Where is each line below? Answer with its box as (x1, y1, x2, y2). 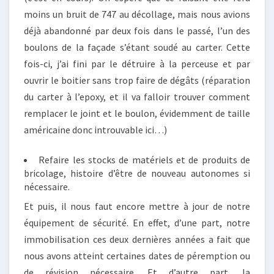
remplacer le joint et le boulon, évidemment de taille (24, 107, 250, 119)
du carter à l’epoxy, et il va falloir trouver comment (24, 91, 250, 103)
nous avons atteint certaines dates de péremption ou (24, 250, 250, 262)
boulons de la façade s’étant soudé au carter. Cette (24, 41, 250, 53)
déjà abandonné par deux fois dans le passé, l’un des (24, 24, 250, 37)
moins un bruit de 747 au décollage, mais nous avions (24, 8, 250, 20)
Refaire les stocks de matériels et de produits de (39, 154, 251, 166)
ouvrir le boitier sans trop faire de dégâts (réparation (24, 74, 250, 86)
